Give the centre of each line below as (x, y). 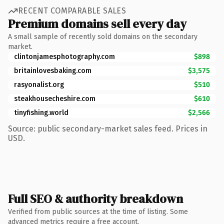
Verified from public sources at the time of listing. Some (98, 211)
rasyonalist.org (39, 84)
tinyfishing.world (41, 112)
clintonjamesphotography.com (64, 56)
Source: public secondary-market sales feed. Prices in (108, 128)
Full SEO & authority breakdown (95, 198)
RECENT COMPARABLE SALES (72, 11)
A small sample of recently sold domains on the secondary (103, 36)
